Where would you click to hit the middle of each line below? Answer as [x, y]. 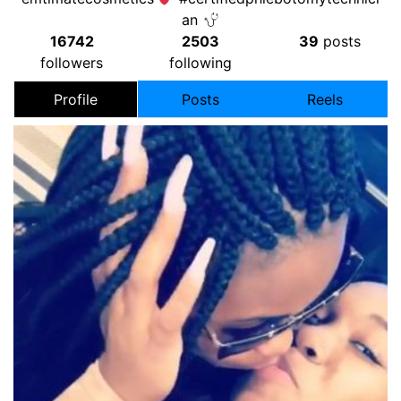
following [200, 63]
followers [72, 63]
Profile [76, 99]
